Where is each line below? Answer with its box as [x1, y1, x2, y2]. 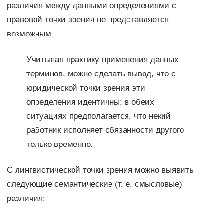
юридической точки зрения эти [26, 83, 145, 93]
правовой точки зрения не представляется [6, 15, 169, 25]
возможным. [6, 29, 54, 39]
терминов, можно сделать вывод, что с [26, 69, 176, 79]
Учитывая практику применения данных [26, 55, 179, 65]
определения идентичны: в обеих [26, 97, 154, 107]
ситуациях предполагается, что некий [26, 111, 171, 121]
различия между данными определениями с [6, 1, 176, 11]
